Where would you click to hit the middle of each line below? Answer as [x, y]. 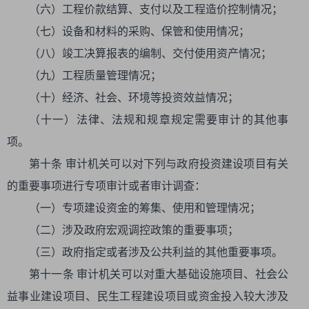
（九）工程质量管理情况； [95, 76]
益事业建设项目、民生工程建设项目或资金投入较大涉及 [148, 296]
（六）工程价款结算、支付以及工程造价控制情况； [156, 9]
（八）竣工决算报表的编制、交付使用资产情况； [150, 53]
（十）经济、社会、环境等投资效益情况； [134, 98]
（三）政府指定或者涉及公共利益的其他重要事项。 [156, 252]
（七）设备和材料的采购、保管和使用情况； [139, 31]
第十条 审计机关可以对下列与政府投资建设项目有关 [159, 164]
